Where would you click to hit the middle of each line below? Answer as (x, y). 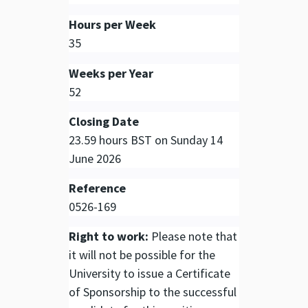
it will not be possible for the (142, 255)
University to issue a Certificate (150, 274)
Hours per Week (112, 25)
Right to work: (109, 236)
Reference (97, 188)
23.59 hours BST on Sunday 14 (146, 140)
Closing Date (104, 121)
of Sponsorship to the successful (153, 292)
